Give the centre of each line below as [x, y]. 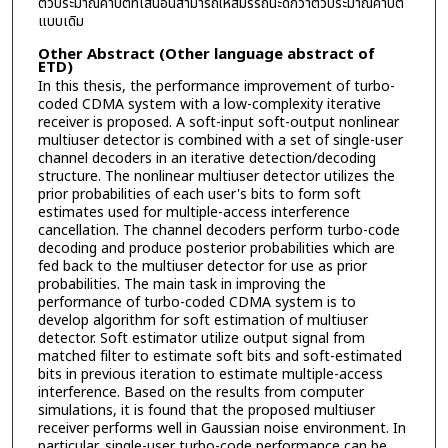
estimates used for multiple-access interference [193, 212]
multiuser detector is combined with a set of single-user [220, 140]
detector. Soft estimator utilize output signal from [201, 338]
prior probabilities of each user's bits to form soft [199, 194]
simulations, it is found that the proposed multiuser [206, 410]
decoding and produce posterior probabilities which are [216, 248]
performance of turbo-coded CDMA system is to [196, 302]
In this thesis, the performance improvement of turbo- [216, 86]
